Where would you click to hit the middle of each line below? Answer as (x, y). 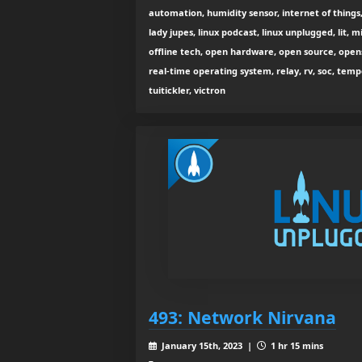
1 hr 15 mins (295, 346)
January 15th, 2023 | (208, 346)
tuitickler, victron (187, 90)
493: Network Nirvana (242, 318)
